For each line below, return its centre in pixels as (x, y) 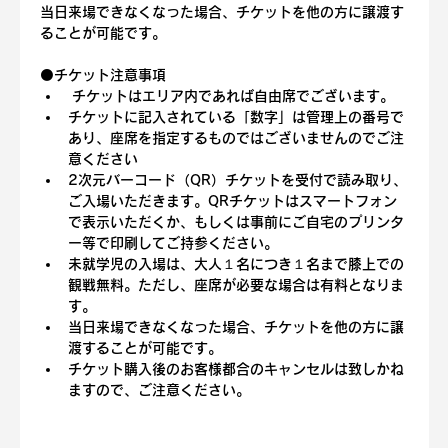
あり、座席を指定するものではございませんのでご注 (235, 137)
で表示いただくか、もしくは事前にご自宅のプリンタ (235, 221)
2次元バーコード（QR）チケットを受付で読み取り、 (237, 179)
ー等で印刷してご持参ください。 (172, 242)
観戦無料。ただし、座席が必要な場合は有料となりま (235, 284)
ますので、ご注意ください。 (158, 389)
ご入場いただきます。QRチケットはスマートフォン (232, 200)
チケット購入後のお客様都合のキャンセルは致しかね (235, 368)
